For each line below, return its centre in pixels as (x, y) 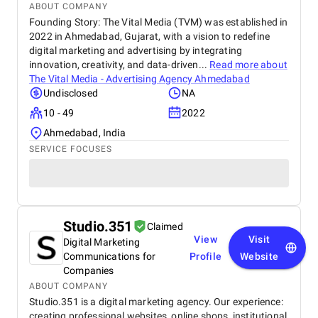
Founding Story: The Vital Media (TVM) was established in (159, 22)
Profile (205, 256)
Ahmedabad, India (84, 133)
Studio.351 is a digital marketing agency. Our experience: (156, 302)
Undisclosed (71, 93)
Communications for (110, 256)
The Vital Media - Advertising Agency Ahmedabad (139, 79)
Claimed (165, 226)
